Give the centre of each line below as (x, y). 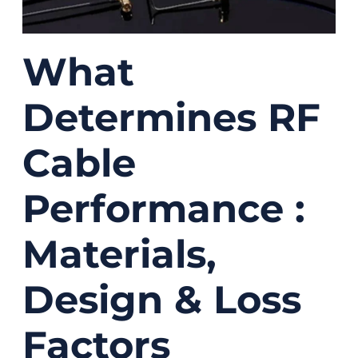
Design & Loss (162, 299)
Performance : (164, 208)
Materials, (119, 254)
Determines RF (171, 117)
